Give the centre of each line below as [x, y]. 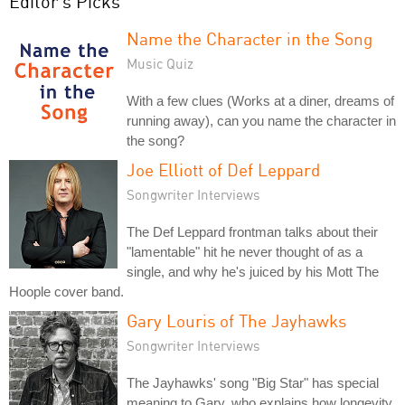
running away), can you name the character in [261, 120]
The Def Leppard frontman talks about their [252, 231]
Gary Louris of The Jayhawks [236, 320]
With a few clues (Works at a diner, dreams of [260, 100]
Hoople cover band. [66, 291]
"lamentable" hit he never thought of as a [245, 251]
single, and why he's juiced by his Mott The [253, 271]
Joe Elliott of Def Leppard [223, 169]
